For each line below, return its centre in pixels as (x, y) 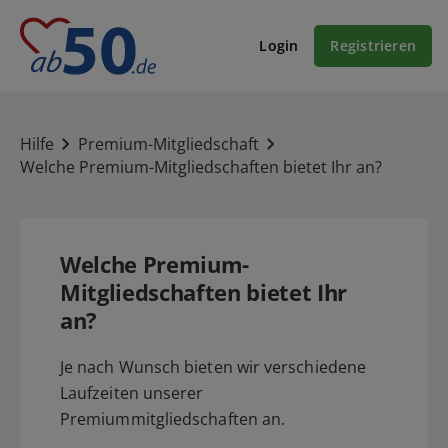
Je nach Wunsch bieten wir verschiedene (213, 366)
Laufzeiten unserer (132, 392)
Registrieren (373, 46)
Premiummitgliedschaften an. (173, 418)
